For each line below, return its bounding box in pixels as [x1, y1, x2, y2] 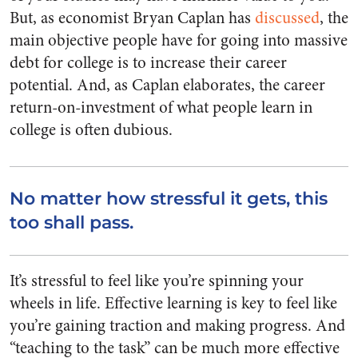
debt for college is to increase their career [10, 51, 287, 75]
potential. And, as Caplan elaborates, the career [10, 74, 325, 97]
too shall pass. [10, 212, 133, 234]
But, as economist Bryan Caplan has [10, 6, 255, 30]
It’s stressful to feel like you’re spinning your [10, 269, 304, 293]
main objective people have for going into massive [10, 29, 348, 53]
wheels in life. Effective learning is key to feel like [10, 292, 337, 316]
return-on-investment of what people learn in [10, 96, 312, 120]
